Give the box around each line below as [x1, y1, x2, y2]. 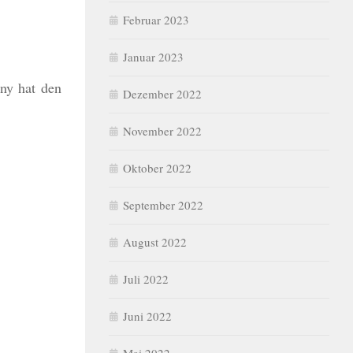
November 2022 [123, 123, 202, 139]
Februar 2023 [123, 12, 189, 28]
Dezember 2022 [123, 86, 202, 102]
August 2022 [123, 234, 187, 250]
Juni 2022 [123, 308, 172, 324]
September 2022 [123, 197, 203, 213]
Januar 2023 [123, 49, 184, 65]
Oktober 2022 [123, 160, 191, 176]
